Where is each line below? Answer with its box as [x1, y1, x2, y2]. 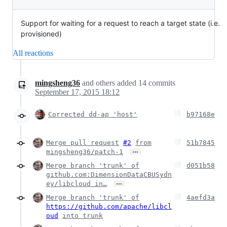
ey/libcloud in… [46, 180, 107, 187]
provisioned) [21, 29, 62, 38]
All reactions [13, 49, 53, 57]
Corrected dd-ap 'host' [48, 110, 137, 118]
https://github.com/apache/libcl [46, 203, 172, 210]
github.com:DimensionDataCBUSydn [46, 171, 172, 178]
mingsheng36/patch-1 [46, 148, 123, 156]
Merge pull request [46, 139, 119, 146]
